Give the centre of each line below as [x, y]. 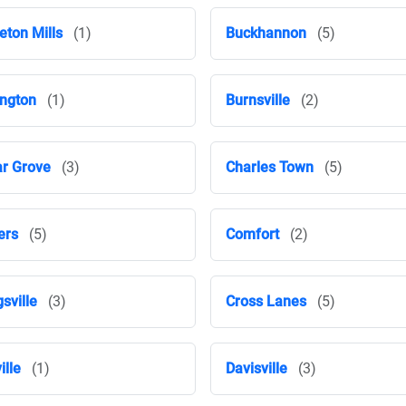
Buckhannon [266, 33]
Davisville [256, 368]
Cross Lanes [266, 301]
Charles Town [270, 167]
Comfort [252, 234]
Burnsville [258, 100]
